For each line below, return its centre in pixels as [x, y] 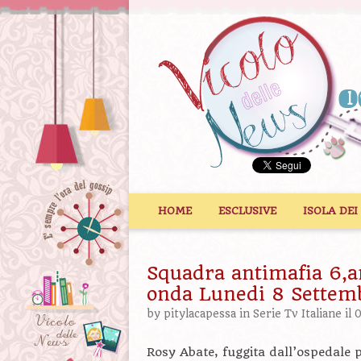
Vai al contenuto [197, 201]
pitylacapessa [200, 314]
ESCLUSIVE [247, 211]
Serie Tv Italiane [297, 314]
